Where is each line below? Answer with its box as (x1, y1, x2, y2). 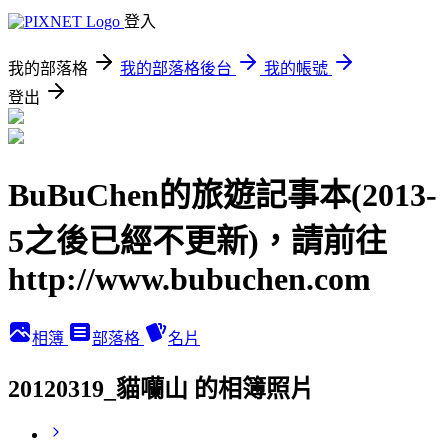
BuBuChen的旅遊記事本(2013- (8, 177, 437, 214)
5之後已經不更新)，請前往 (8, 223, 387, 260)
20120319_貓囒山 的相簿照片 (8, 375, 314, 402)
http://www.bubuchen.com (8, 261, 371, 298)
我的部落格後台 (120, 60, 232, 77)
